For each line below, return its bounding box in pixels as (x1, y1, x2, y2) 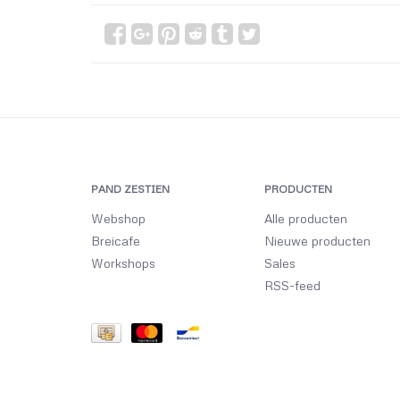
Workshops (91, 255, 155, 271)
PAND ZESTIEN (91, 182, 170, 196)
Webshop (91, 211, 146, 226)
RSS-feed (263, 278, 321, 293)
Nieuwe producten (263, 233, 371, 248)
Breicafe (91, 233, 140, 248)
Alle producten (263, 211, 347, 226)
